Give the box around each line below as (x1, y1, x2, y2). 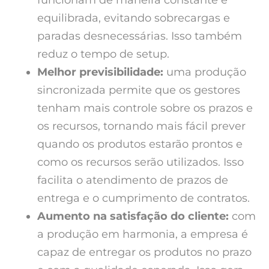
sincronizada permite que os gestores (37, 83, 240, 97)
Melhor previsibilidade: (37, 65, 163, 79)
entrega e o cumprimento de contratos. (37, 192, 250, 205)
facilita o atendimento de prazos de (37, 174, 228, 187)
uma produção (163, 65, 246, 79)
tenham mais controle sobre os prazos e (37, 101, 253, 115)
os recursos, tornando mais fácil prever (37, 119, 246, 133)
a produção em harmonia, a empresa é (37, 228, 248, 241)
